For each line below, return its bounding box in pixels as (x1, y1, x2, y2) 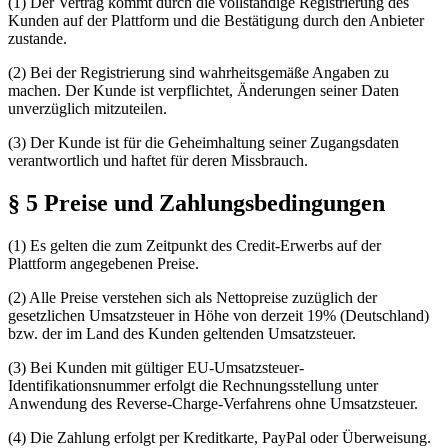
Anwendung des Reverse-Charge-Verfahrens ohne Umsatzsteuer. (8, 394, 418, 412)
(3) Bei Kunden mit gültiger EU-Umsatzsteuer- (8, 358, 304, 376)
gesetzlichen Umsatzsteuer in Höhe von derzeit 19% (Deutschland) (8, 306, 429, 324)
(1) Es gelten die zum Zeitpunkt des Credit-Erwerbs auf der (8, 236, 381, 254)
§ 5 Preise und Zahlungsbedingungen (8, 190, 385, 217)
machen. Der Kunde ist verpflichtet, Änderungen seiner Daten (8, 82, 399, 100)
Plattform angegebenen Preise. (8, 254, 199, 272)
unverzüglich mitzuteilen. (8, 100, 167, 118)
